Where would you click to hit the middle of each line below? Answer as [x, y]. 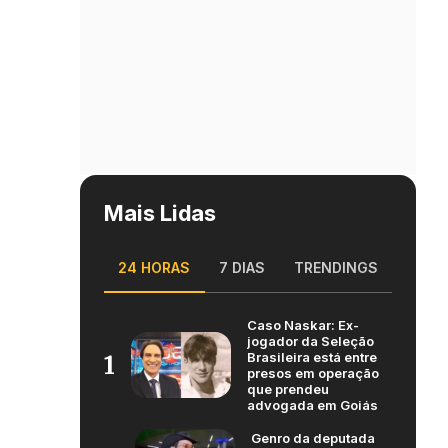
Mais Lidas [160, 213]
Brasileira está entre [312, 357]
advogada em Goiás [312, 405]
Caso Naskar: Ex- [303, 325]
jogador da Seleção [310, 341]
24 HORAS [154, 267]
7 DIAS [242, 267]
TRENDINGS [335, 267]
